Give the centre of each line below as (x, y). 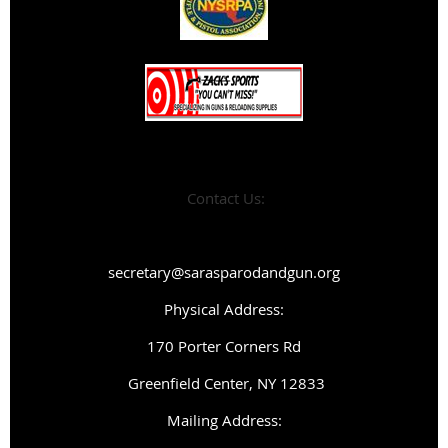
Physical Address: (224, 308)
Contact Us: (224, 197)
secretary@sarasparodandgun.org (224, 271)
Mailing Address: (224, 419)
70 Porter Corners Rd (228, 345)
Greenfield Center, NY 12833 (224, 382)
